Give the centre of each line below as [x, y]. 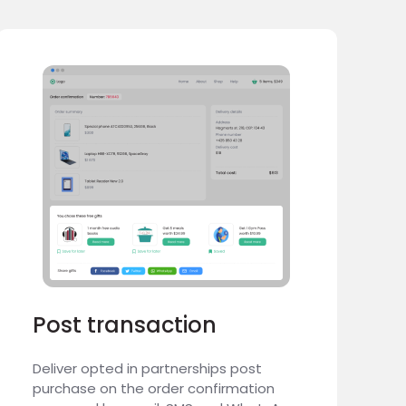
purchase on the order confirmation [153, 388]
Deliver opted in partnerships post [147, 368]
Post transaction [124, 325]
